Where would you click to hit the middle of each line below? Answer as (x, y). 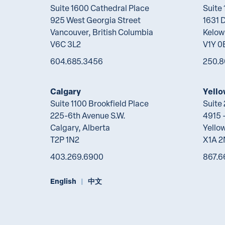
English (63, 181)
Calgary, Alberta (80, 128)
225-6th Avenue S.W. (88, 116)
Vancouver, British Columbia (102, 32)
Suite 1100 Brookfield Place (99, 103)
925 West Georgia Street (95, 20)
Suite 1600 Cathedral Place (100, 8)
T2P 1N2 (65, 140)
